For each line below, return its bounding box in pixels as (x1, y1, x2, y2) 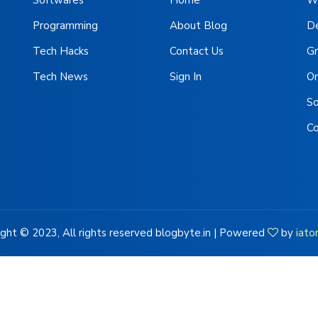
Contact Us (169, 43, 224, 58)
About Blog (169, 18, 227, 33)
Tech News (32, 69, 88, 84)
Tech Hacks (32, 43, 89, 58)
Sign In (169, 69, 202, 84)
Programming (32, 18, 98, 33)
